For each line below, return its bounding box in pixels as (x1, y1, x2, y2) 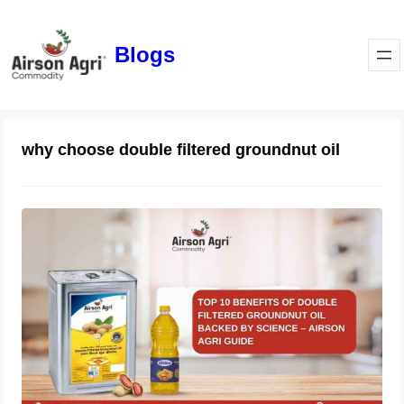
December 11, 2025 (143, 263, 252, 279)
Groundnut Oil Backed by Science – (143, 224, 369, 240)
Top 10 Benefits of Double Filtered (143, 207, 358, 224)
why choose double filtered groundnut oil (22, 140, 341, 159)
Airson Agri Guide (143, 240, 259, 256)
